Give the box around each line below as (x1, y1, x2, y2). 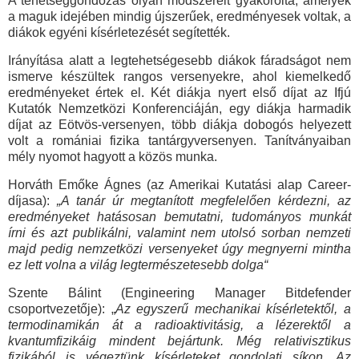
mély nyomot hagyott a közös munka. (8, 149, 217, 163)
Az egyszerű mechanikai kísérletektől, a (115, 301, 352, 316)
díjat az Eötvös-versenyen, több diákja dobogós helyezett (8, 117, 351, 131)
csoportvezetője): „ (8, 301, 115, 316)
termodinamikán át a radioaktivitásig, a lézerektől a (8, 317, 351, 332)
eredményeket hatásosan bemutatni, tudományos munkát (8, 209, 351, 224)
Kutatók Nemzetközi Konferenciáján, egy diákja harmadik (8, 101, 351, 115)
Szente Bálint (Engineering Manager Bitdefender (8, 285, 351, 300)
